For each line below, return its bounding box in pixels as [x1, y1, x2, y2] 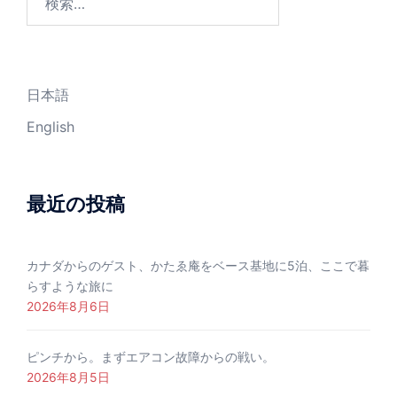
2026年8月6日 [27, 299, 110, 315]
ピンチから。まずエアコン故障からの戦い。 [27, 349, 275, 365]
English [27, 118, 74, 136]
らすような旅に [27, 278, 113, 294]
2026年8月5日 [27, 370, 110, 385]
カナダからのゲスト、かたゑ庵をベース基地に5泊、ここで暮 [27, 258, 370, 274]
